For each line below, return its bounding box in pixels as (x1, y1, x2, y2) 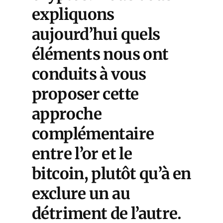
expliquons (32, 4, 114, 24)
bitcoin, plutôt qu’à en (32, 164, 191, 184)
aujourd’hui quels (32, 24, 160, 44)
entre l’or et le (32, 144, 132, 164)
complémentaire (32, 124, 154, 144)
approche (32, 104, 102, 124)
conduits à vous (32, 64, 146, 84)
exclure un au (32, 184, 130, 204)
